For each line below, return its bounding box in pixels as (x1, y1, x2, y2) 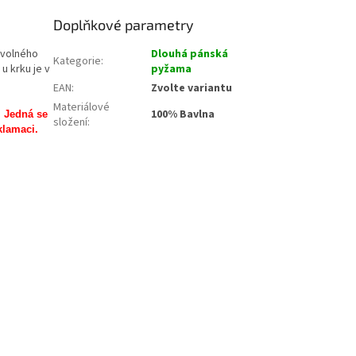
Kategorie (53, 53, 102, 70)
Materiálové (53, 99, 110, 116)
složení (53, 114, 88, 131)
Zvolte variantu (151, 80, 233, 97)
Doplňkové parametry (53, 16, 195, 34)
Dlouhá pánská (151, 46, 229, 63)
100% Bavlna (151, 106, 215, 123)
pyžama (151, 61, 192, 78)
